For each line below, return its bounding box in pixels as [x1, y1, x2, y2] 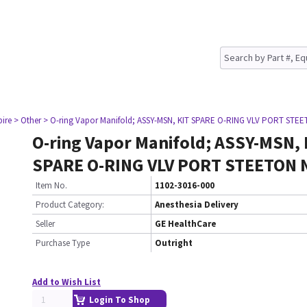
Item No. [36, 180, 67, 191]
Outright [155, 237, 193, 249]
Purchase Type [36, 237, 90, 249]
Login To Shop [89, 294, 150, 306]
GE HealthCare [155, 218, 216, 230]
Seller [36, 218, 55, 230]
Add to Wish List [32, 276, 101, 288]
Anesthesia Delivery [155, 199, 238, 210]
